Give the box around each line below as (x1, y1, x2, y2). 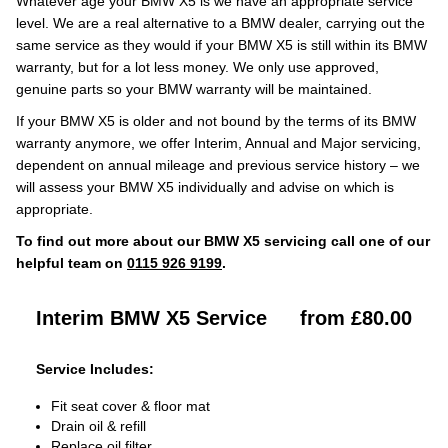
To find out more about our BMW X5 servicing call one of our (16, 233, 430, 249)
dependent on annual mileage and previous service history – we (16, 157, 420, 173)
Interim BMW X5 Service (36, 307, 267, 329)
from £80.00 (300, 307, 412, 329)
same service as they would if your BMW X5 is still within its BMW (16, 37, 427, 53)
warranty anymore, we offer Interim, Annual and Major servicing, (16, 135, 421, 151)
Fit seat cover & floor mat (51, 398, 210, 414)
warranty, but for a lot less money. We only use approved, (16, 59, 379, 75)
